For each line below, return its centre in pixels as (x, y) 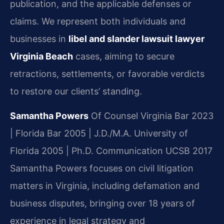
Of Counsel (113, 116)
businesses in (39, 38)
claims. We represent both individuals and (98, 21)
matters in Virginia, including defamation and (105, 186)
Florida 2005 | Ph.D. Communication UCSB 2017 (111, 151)
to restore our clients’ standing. (76, 91)
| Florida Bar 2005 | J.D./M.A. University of (99, 133)
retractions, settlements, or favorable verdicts (107, 73)
